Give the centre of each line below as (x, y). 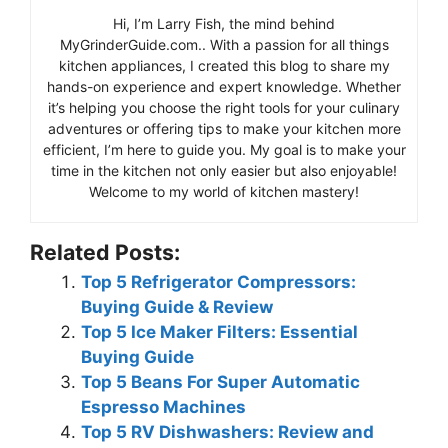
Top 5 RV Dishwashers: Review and (227, 432)
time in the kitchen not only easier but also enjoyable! (224, 170)
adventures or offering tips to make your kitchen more (224, 128)
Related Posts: (105, 252)
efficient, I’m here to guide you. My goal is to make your (224, 149)
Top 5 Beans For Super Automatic (220, 382)
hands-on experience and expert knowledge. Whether (224, 86)
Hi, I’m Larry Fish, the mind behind (224, 23)
